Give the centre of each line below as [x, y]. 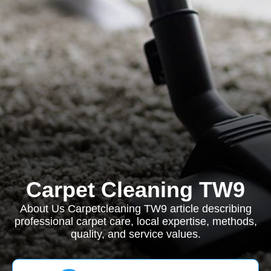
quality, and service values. [135, 234]
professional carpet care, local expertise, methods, [135, 221]
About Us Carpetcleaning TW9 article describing [135, 209]
